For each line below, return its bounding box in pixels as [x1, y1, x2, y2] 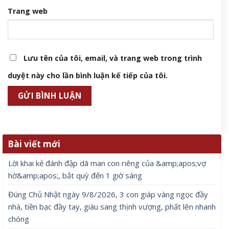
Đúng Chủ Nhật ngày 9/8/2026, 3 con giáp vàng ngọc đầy [8, 189, 208, 200]
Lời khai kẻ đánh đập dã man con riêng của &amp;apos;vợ [8, 158, 206, 169]
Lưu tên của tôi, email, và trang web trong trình [24, 53, 202, 63]
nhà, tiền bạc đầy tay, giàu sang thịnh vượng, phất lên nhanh [8, 201, 216, 212]
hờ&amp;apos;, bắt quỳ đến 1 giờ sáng [8, 170, 142, 181]
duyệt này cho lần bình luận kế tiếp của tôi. [8, 70, 168, 80]
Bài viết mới [8, 138, 60, 150]
